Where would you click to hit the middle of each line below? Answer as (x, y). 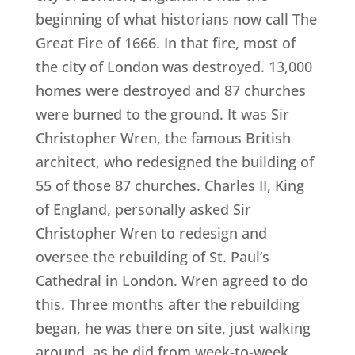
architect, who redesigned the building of (174, 162)
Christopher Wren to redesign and (151, 233)
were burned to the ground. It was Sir (162, 115)
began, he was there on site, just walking (173, 328)
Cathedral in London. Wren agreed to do (172, 281)
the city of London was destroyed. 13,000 (174, 67)
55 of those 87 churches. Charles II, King (170, 186)
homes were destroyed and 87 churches (170, 91)
